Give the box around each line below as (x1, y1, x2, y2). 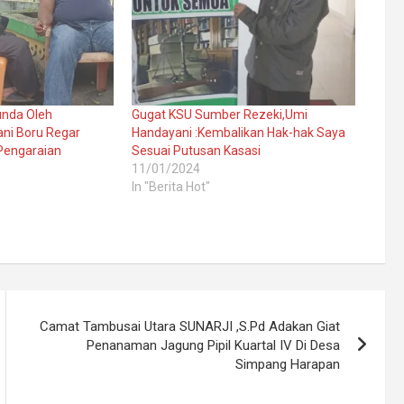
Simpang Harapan (235, 355, 341, 372)
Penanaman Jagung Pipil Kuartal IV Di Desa (87, 336, 341, 353)
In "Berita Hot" (131, 179, 210, 194)
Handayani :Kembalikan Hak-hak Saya (131, 124, 345, 140)
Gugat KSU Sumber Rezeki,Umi (131, 106, 308, 122)
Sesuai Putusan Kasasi (131, 142, 261, 158)
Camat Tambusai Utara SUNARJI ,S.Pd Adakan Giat (40, 317, 341, 335)
